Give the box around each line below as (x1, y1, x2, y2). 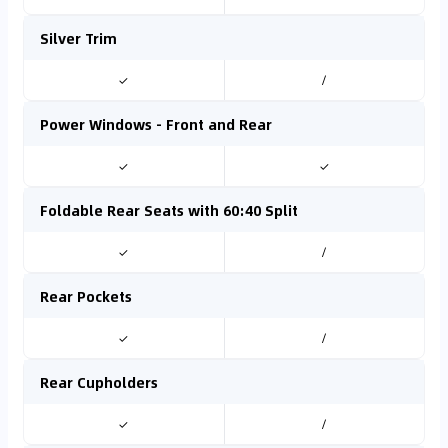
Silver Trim (40, 27, 117, 49)
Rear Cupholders (40, 371, 158, 393)
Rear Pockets (40, 285, 132, 307)
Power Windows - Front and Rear (40, 113, 272, 135)
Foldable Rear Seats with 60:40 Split (40, 199, 298, 221)
